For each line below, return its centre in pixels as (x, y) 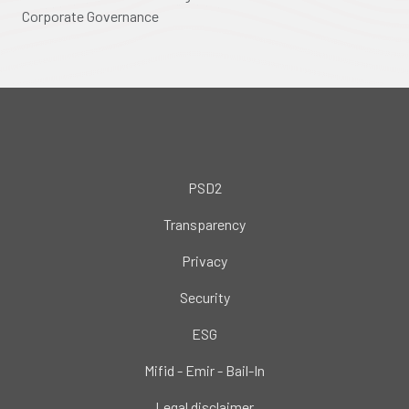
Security (204, 297)
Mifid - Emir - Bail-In (204, 370)
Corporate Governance (90, 16)
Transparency (204, 224)
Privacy (204, 260)
